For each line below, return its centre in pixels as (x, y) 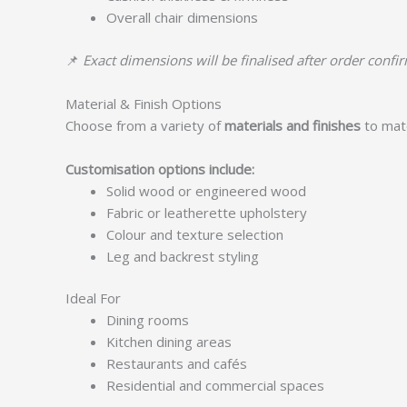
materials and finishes (293, 125)
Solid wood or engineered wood (206, 190)
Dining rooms (148, 320)
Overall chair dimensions (182, 17)
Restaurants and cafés (177, 363)
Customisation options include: (160, 169)
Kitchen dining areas (169, 342)
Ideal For (93, 298)
